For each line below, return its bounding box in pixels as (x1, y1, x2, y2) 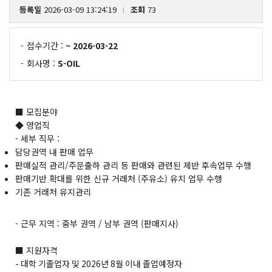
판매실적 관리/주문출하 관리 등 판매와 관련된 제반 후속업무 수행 (15, 159, 251, 171)
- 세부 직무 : (15, 132, 59, 144)
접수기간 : (26, 39, 66, 52)
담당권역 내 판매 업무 (15, 146, 93, 158)
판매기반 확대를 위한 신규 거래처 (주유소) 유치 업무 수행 (15, 172, 222, 185)
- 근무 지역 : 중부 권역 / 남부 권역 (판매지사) (15, 217, 178, 229)
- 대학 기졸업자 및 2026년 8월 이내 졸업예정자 (15, 257, 182, 270)
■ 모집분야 (15, 106, 58, 118)
